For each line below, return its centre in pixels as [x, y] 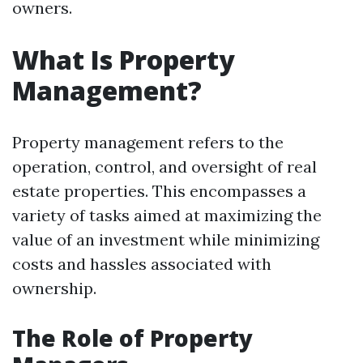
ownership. [54, 288]
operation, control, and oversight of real [164, 167]
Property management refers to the [148, 142]
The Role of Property [132, 338]
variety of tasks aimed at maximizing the [167, 215]
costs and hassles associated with [142, 264]
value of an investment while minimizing [166, 239]
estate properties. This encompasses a [159, 191]
